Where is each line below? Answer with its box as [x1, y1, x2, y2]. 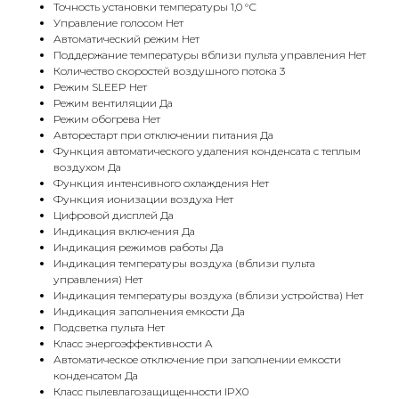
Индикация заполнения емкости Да [53, 305, 245, 319]
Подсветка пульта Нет [53, 321, 165, 335]
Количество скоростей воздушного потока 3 [53, 64, 285, 78]
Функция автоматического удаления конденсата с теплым [53, 144, 361, 159]
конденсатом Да [53, 369, 138, 383]
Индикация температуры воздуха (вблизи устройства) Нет [53, 289, 363, 303]
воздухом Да [53, 160, 121, 175]
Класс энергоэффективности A [53, 337, 212, 351]
